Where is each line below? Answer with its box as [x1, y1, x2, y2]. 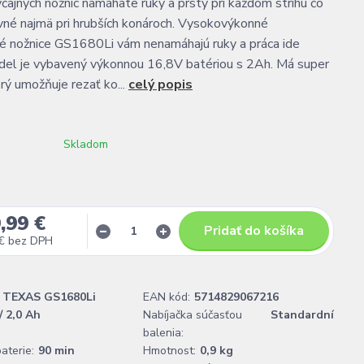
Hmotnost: [143, 343, 196, 358]
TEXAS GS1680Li [2, 289, 96, 305]
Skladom [63, 136, 108, 152]
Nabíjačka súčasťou [143, 307, 242, 323]
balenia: [143, 325, 184, 340]
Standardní [271, 307, 334, 323]
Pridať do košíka [204, 222, 304, 240]
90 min [38, 343, 75, 358]
